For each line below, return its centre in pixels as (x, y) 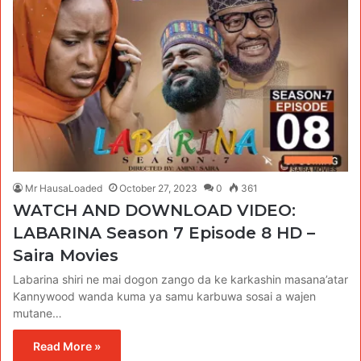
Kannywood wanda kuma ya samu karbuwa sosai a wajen (164, 296)
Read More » (67, 346)
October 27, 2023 (158, 188)
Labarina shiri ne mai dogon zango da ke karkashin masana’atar (180, 279)
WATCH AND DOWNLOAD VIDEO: (154, 210)
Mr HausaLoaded (64, 188)
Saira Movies (66, 255)
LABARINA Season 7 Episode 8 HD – (164, 232)
